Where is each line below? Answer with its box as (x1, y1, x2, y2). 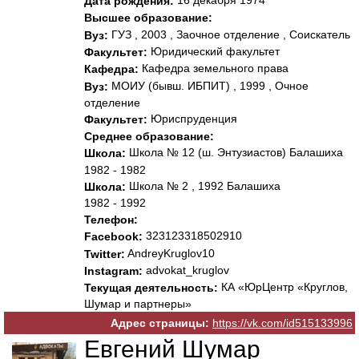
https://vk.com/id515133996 (212, 317, 353, 330)
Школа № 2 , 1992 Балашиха (126, 179, 280, 192)
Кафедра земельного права (139, 62, 288, 75)
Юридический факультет (147, 44, 280, 58)
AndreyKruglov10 (125, 246, 215, 260)
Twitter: (84, 247, 125, 260)
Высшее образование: (84, 11, 212, 25)
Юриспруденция (147, 111, 237, 125)
